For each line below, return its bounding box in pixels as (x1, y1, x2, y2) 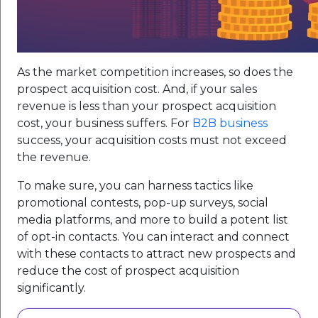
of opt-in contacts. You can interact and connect (17, 229, 290, 243)
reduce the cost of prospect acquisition (17, 263, 239, 278)
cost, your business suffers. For (17, 116, 192, 130)
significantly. (17, 280, 86, 295)
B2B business (192, 116, 268, 130)
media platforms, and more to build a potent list (17, 212, 288, 226)
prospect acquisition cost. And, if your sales (17, 82, 257, 96)
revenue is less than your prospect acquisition (17, 99, 276, 113)
